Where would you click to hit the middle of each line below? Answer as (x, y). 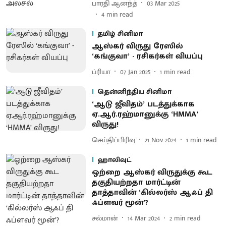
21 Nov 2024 (160, 140)
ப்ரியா (101, 72)
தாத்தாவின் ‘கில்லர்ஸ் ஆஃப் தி (152, 192)
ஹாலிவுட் (114, 160)
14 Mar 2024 (144, 218)
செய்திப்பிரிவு (113, 140)
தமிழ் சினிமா (120, 34)
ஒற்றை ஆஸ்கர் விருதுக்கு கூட (152, 172)
